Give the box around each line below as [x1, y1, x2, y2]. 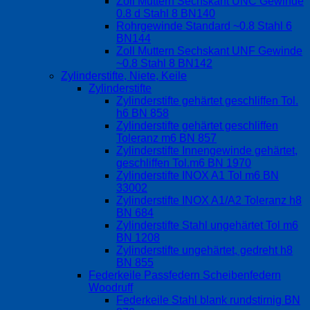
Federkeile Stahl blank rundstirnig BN [116, 294, 300, 307]
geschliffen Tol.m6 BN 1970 [116, 157, 251, 170]
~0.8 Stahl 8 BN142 [116, 57, 212, 70]
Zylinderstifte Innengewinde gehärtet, [116, 145, 298, 157]
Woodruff [89, 282, 133, 294]
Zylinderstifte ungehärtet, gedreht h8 [116, 244, 293, 257]
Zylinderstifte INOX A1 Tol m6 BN [116, 170, 279, 182]
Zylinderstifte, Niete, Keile [61, 70, 187, 82]
